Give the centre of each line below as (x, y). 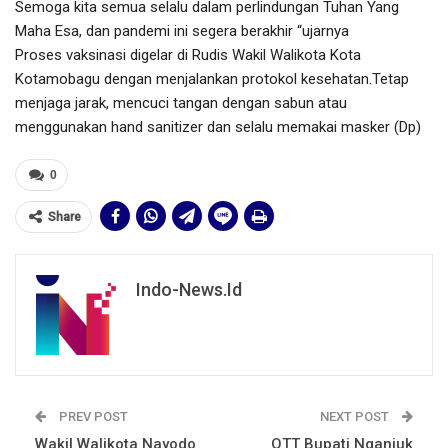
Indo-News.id (189, 290)
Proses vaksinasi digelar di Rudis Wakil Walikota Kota (188, 55)
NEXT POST (356, 417)
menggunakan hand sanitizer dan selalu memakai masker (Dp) (218, 127)
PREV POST (92, 417)
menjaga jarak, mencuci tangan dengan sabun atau (181, 103)
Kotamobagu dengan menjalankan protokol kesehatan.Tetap (212, 79)
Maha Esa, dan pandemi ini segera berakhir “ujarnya (182, 31)
